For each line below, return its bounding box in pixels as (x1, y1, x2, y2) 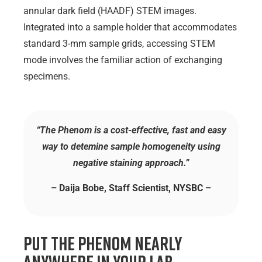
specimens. (23, 71, 70, 82)
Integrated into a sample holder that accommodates (23, 22, 237, 33)
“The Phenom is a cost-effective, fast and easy (36, 125, 226, 136)
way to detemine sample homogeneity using (42, 141, 220, 153)
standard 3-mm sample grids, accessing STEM (23, 38, 215, 50)
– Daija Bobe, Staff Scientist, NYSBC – (51, 182, 211, 194)
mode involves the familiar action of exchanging (23, 54, 222, 66)
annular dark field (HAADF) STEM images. (23, 5, 196, 17)
